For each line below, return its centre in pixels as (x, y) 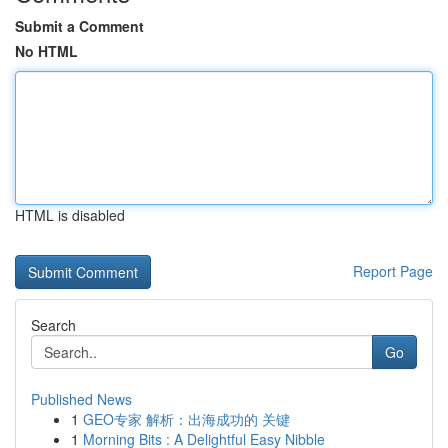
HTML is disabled (70, 215)
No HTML (46, 51)
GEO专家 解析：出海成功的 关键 (186, 419)
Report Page (393, 271)
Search (53, 325)
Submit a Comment (79, 26)
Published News (81, 399)
